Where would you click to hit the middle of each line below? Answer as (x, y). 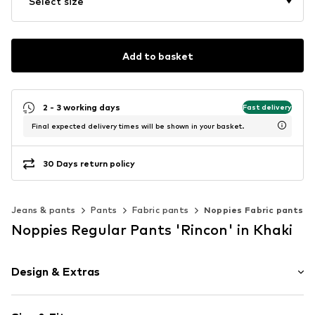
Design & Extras (56, 272)
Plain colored (58, 304)
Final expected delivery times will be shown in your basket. (138, 126)
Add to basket (157, 56)
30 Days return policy (89, 163)
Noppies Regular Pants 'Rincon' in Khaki (152, 230)
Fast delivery (267, 107)
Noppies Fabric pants (253, 210)
